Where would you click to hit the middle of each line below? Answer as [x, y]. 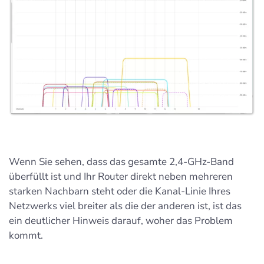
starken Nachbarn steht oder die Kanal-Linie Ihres [120, 191]
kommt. [26, 235]
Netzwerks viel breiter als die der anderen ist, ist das [125, 206]
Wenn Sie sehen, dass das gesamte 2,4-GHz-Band [121, 161]
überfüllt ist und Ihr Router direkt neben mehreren [121, 176]
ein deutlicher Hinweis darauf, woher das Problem [121, 220]
